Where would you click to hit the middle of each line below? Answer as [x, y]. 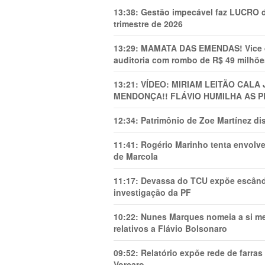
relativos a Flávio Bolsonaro [170, 228]
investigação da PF [152, 192]
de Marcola [136, 156]
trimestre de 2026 [148, 24]
